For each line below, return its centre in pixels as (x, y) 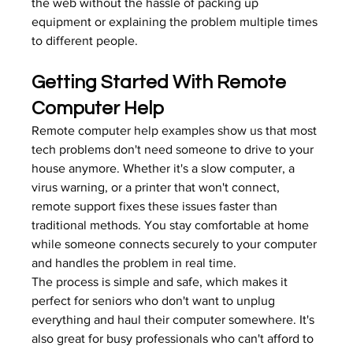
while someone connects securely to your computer (176, 244)
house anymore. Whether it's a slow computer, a (165, 168)
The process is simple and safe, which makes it (162, 282)
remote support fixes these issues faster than (156, 206)
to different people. (85, 41)
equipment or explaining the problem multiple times (176, 22)
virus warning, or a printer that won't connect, (158, 187)
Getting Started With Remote (161, 82)
